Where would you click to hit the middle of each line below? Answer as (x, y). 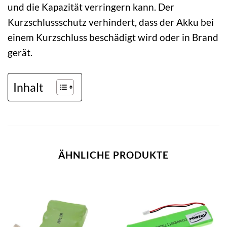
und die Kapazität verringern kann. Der (91, 7)
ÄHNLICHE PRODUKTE (113, 155)
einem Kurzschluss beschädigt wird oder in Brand (113, 37)
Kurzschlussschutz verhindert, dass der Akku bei (111, 22)
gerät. (20, 52)
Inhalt (28, 87)
